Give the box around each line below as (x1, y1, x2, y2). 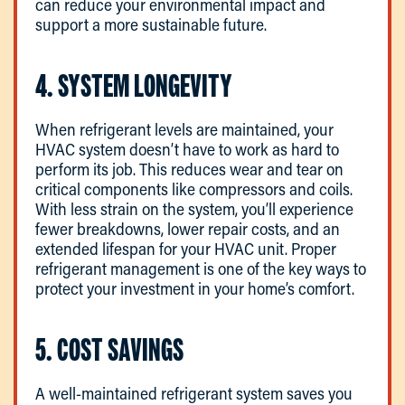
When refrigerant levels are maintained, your (35, 118, 334, 140)
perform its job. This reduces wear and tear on (35, 157, 344, 180)
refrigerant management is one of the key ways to (35, 257, 366, 279)
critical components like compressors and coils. (35, 177, 353, 200)
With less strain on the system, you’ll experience (35, 197, 353, 220)
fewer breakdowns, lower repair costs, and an (35, 217, 340, 240)
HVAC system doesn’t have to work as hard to (35, 137, 339, 160)
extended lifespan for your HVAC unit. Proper (35, 237, 336, 259)
